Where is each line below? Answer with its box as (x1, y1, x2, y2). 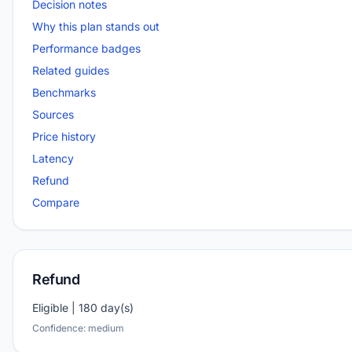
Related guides (32, 63, 109, 77)
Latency (32, 151, 74, 165)
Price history (32, 129, 96, 143)
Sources (32, 107, 74, 121)
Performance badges (32, 41, 141, 55)
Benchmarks (32, 85, 96, 99)
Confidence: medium (32, 321, 124, 334)
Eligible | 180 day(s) (32, 300, 134, 314)
